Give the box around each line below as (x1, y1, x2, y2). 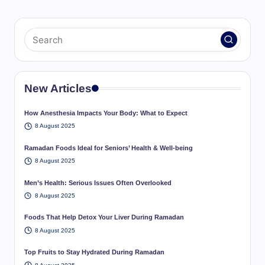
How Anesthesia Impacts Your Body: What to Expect (24, 109, 188, 117)
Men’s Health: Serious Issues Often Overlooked (24, 179, 172, 186)
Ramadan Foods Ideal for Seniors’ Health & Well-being (24, 144, 193, 151)
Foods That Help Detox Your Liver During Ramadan (24, 214, 184, 221)
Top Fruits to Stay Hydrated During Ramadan (24, 248, 164, 256)
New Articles (24, 82, 92, 95)
